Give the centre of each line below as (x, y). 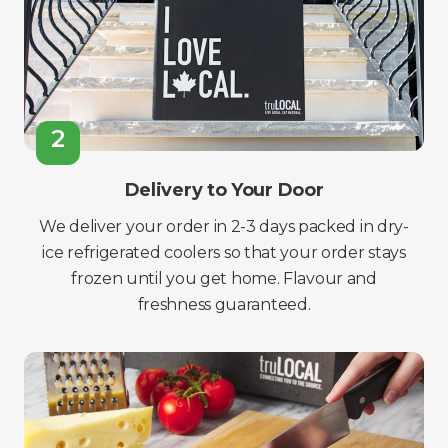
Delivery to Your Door (224, 190)
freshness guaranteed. (224, 304)
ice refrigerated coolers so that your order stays (224, 252)
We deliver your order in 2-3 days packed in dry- (224, 226)
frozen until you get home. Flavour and (224, 278)
